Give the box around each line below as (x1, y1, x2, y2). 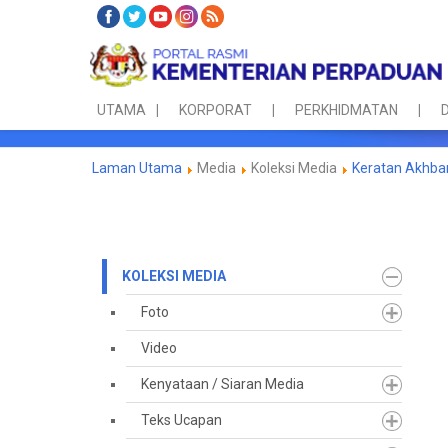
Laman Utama (92, 160, 182, 176)
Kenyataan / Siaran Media (141, 376, 304, 392)
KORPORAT (179, 102, 252, 119)
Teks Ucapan (141, 412, 222, 428)
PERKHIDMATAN (295, 102, 398, 119)
